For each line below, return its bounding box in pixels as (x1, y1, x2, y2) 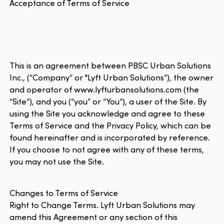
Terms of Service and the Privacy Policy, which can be (9, 119, 211, 131)
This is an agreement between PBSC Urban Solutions (9, 59, 211, 71)
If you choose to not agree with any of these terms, (9, 143, 204, 155)
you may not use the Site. (9, 155, 104, 167)
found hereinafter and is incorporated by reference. (9, 131, 210, 143)
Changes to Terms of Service (9, 186, 118, 198)
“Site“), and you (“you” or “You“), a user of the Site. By (9, 95, 207, 107)
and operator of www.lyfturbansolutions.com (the (9, 83, 199, 95)
